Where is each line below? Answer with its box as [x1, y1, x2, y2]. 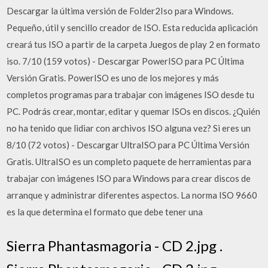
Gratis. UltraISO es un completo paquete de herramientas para [7, 156, 252, 167]
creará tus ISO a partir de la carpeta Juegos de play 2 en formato [7, 39, 261, 50]
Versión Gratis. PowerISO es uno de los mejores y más [7, 72, 220, 83]
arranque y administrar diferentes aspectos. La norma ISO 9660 [7, 190, 258, 200]
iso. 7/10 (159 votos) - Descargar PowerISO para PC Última [7, 56, 245, 66]
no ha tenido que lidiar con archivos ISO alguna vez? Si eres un [7, 123, 251, 133]
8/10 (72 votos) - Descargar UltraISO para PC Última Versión [7, 139, 250, 150]
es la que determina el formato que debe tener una [7, 206, 203, 217]
